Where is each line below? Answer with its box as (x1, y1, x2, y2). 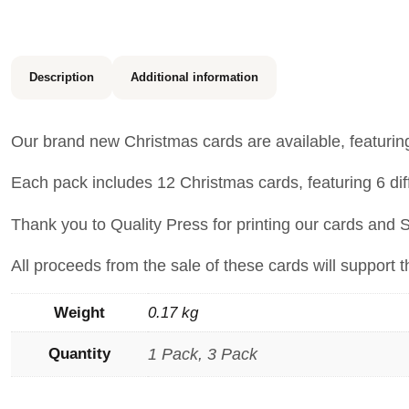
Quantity (48, 343, 110, 362)
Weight (54, 302, 105, 321)
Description (29, 69, 94, 84)
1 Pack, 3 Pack (148, 344, 257, 363)
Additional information (131, 69, 258, 84)
